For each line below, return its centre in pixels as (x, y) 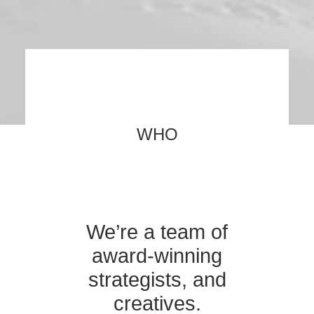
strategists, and (157, 280)
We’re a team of (157, 232)
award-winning (157, 256)
